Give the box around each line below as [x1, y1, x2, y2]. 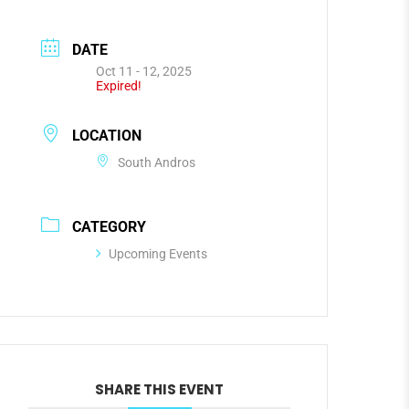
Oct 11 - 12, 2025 [96, 64, 193, 79]
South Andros [118, 154, 196, 170]
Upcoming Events [109, 246, 208, 261]
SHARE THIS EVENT [95, 379, 225, 399]
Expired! [96, 79, 142, 93]
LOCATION [72, 127, 142, 144]
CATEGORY [72, 217, 147, 236]
